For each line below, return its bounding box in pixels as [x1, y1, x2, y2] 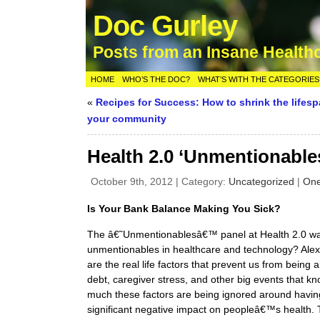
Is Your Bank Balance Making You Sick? [87, 203, 281, 215]
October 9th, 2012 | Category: [91, 176, 229, 187]
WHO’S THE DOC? [122, 75, 191, 84]
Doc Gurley [93, 9, 238, 42]
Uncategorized [229, 176, 295, 187]
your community [87, 113, 167, 124]
